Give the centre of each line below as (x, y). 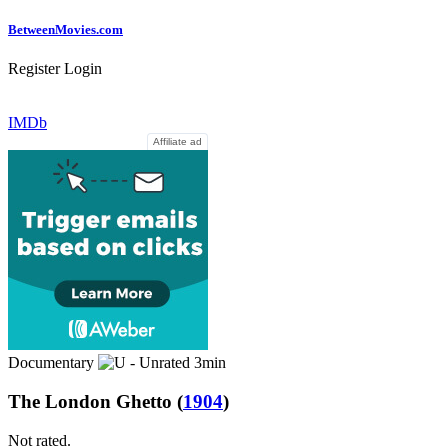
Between (31, 30)
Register (34, 69)
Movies (75, 30)
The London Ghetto (90, 402)
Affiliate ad (177, 142)
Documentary (53, 363)
